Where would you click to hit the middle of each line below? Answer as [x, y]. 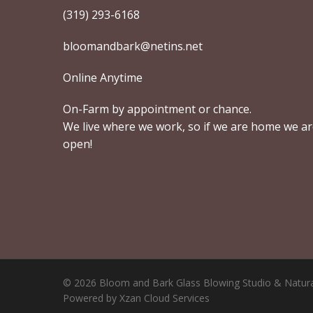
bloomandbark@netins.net [133, 46]
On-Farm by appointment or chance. [157, 109]
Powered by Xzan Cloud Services [136, 298]
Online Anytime [103, 78]
